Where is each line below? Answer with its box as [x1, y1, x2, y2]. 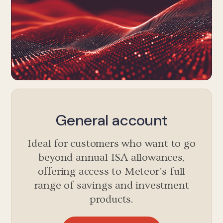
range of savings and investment [34, 179, 189, 192]
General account [55, 110, 168, 130]
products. [89, 193, 134, 206]
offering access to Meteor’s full [37, 165, 186, 178]
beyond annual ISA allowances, [38, 151, 185, 164]
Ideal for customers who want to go [27, 137, 196, 150]
